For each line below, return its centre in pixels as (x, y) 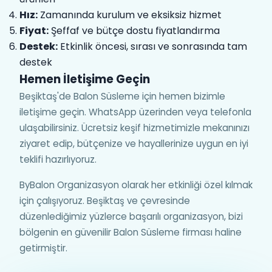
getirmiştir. (43, 248)
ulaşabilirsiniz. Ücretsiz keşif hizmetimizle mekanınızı (134, 128)
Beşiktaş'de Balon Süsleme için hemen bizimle (122, 96)
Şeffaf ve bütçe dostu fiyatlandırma (134, 31)
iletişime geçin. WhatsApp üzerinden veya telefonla (135, 112)
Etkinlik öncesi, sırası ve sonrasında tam (152, 46)
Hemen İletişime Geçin (85, 79)
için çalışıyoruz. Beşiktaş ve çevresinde (105, 201)
